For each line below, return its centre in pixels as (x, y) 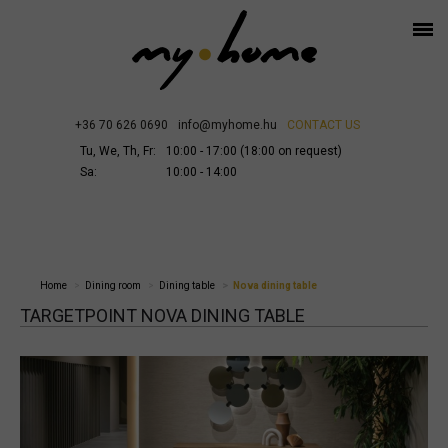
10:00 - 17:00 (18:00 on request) (254, 151)
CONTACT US (323, 125)
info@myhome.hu (227, 125)
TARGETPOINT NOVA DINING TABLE (162, 315)
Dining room (113, 285)
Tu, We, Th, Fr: (118, 151)
